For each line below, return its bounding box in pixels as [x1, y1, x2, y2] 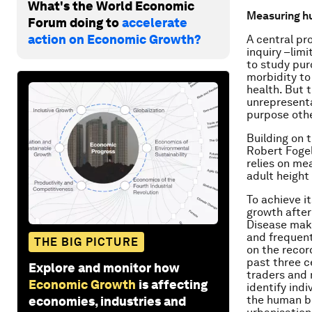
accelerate [122, 15, 187, 30]
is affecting [139, 276, 208, 292]
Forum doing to [28, 15, 122, 30]
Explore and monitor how [29, 260, 180, 275]
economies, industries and [29, 293, 186, 309]
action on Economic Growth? [28, 31, 201, 47]
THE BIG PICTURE [34, 235, 139, 249]
